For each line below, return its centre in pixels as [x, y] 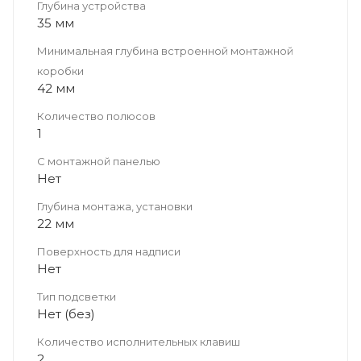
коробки [60, 71]
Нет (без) [66, 313]
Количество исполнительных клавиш [139, 341]
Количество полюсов [96, 116]
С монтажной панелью [99, 161]
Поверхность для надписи [109, 251]
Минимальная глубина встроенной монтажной [165, 50]
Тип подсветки [77, 296]
